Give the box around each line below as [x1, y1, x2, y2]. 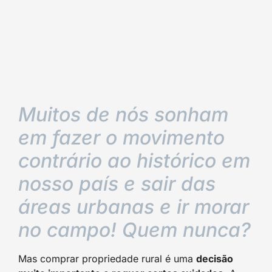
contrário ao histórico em [18, 149, 250, 172]
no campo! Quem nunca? [18, 218, 251, 242]
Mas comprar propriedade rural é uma [18, 253, 196, 265]
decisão [196, 253, 233, 265]
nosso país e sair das [18, 172, 216, 195]
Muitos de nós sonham [18, 103, 228, 126]
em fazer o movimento [18, 126, 225, 149]
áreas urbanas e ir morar [18, 195, 249, 219]
